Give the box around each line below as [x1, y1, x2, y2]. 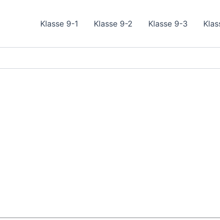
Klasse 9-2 [94, 19, 133, 28]
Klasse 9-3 [148, 19, 188, 28]
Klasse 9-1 [40, 19, 78, 28]
